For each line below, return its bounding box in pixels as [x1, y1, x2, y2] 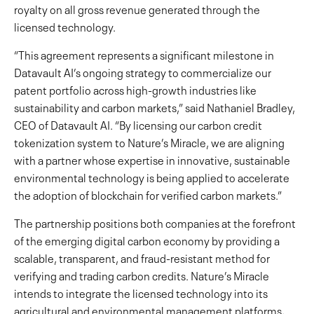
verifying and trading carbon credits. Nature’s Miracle [14, 266, 269, 283]
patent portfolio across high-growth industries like [14, 81, 257, 97]
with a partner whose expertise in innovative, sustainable [14, 151, 290, 168]
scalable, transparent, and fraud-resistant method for [14, 249, 270, 266]
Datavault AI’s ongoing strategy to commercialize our [14, 63, 271, 80]
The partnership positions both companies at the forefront [14, 214, 296, 231]
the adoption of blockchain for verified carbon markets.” [14, 186, 282, 203]
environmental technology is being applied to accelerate [14, 168, 289, 185]
